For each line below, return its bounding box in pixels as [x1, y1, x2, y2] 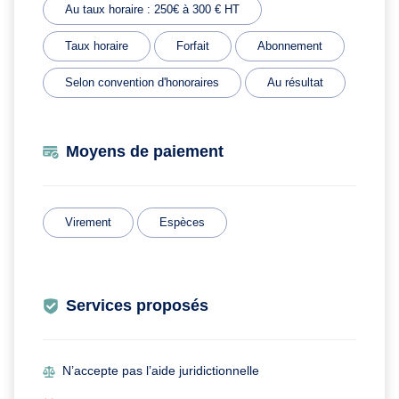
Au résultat [267, 76, 323, 90]
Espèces [159, 216, 205, 230]
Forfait [176, 39, 209, 53]
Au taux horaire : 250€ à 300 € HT [65, 3, 240, 17]
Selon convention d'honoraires [65, 76, 219, 90]
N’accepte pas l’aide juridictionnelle [62, 363, 260, 379]
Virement [65, 216, 111, 230]
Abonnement [257, 39, 322, 53]
